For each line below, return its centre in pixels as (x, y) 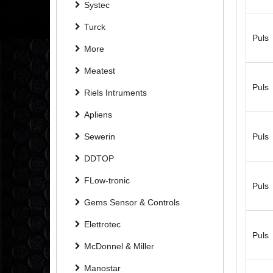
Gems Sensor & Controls (132, 202)
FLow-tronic (107, 180)
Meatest (100, 70)
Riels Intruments (115, 92)
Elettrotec (102, 224)
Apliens (98, 114)
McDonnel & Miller (119, 246)
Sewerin (100, 136)
